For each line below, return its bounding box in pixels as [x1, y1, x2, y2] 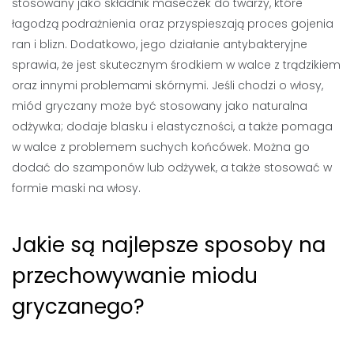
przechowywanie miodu [12, 261, 258, 290]
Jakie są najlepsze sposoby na [12, 230, 326, 259]
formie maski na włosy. [12, 179, 141, 196]
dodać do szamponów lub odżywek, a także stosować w [12, 159, 332, 175]
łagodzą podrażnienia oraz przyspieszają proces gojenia [12, 15, 333, 32]
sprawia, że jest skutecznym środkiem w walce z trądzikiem [12, 56, 341, 73]
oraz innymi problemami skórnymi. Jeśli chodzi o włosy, [12, 77, 323, 93]
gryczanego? [12, 292, 145, 321]
